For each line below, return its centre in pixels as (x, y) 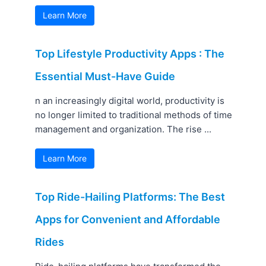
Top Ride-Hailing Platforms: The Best (130, 197)
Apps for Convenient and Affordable (128, 220)
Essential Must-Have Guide (105, 77)
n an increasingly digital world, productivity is (130, 101)
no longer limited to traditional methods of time (134, 115)
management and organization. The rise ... (123, 129)
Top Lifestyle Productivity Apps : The (130, 54)
